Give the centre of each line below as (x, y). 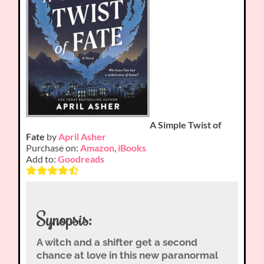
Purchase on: (53, 147)
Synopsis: (64, 220)
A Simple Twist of (186, 125)
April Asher (82, 136)
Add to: (42, 159)
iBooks (132, 147)
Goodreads (81, 159)
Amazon (98, 147)
